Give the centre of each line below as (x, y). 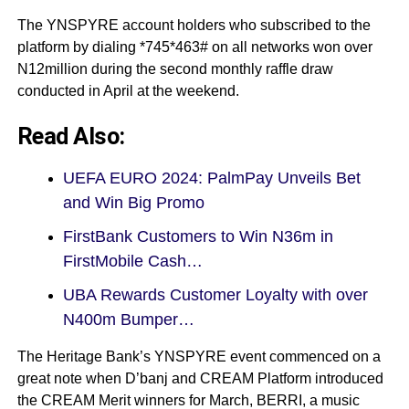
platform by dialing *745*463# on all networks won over (194, 47)
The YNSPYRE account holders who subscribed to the (194, 26)
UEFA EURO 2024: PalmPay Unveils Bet (211, 178)
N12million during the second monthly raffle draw (175, 69)
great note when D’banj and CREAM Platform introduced (200, 379)
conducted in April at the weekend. (128, 91)
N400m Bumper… (128, 320)
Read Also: (71, 136)
